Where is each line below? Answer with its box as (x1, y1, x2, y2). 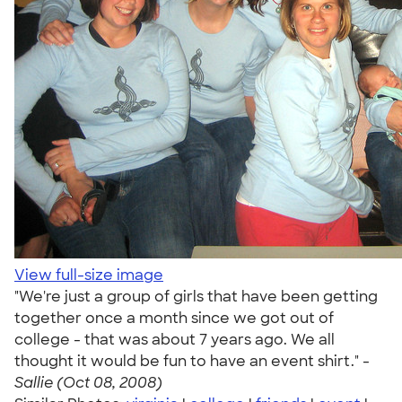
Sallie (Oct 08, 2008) (14, 373, 162, 392)
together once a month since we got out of (14, 309, 334, 328)
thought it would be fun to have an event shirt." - (14, 352, 370, 371)
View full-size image (14, 266, 163, 284)
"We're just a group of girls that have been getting (14, 287, 378, 306)
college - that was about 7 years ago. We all (14, 330, 335, 349)
